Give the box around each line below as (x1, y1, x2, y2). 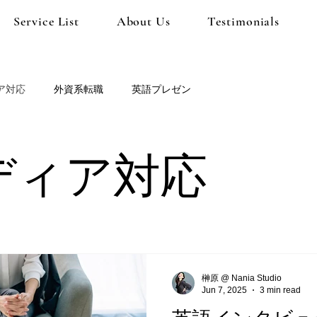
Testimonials (207, 13, 280, 29)
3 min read (260, 284, 301, 295)
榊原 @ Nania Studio (202, 272, 282, 283)
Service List (13, 13, 80, 29)
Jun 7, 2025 (202, 284, 247, 295)
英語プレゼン (132, 83, 191, 95)
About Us (116, 13, 171, 29)
